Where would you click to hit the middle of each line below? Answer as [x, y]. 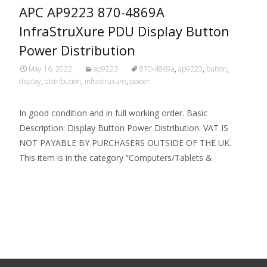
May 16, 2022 [50, 69]
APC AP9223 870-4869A [92, 12]
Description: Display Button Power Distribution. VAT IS [124, 128]
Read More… [46, 179]
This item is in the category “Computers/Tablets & [116, 157]
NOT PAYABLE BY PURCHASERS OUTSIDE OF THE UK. [125, 142]
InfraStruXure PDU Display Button [124, 31]
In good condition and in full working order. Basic [113, 113]
